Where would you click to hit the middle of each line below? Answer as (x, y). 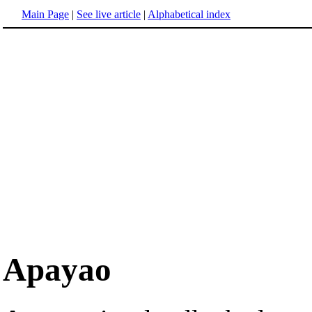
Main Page (45, 14)
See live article (109, 14)
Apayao (57, 270)
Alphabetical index (189, 14)
